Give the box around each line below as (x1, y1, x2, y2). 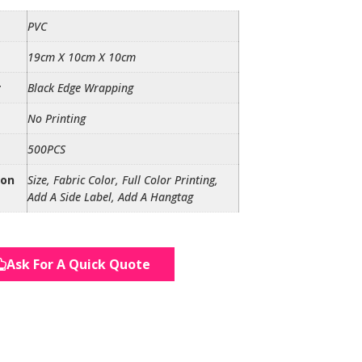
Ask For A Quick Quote (6, 255, 150, 273)
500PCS (27, 141, 65, 157)
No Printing (27, 111, 86, 126)
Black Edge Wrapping (27, 80, 133, 95)
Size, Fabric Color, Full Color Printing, (27, 172, 218, 187)
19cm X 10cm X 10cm (27, 49, 136, 65)
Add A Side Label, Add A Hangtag (27, 189, 193, 204)
